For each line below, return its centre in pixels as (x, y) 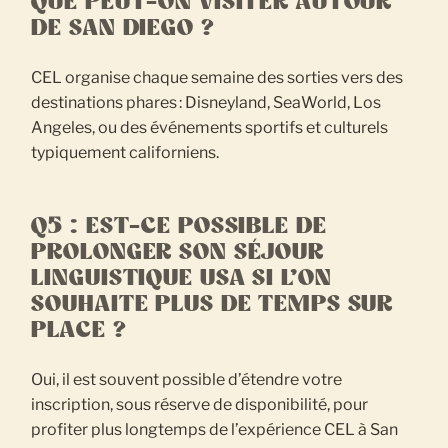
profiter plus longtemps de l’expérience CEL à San (215, 429)
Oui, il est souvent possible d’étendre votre (187, 379)
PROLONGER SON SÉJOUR (177, 251)
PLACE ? (79, 329)
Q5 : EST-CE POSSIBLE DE (179, 225)
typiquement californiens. (125, 152)
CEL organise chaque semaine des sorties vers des (217, 77)
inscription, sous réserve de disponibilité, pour (200, 404)
